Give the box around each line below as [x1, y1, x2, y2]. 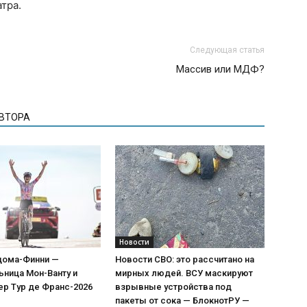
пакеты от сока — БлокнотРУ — [115, 295, 249, 306]
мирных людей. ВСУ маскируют [115, 268, 253, 278]
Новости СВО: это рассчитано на [115, 254, 254, 265]
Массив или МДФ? [176, 63, 265, 75]
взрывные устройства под [115, 282, 232, 292]
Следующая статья [190, 45, 265, 55]
